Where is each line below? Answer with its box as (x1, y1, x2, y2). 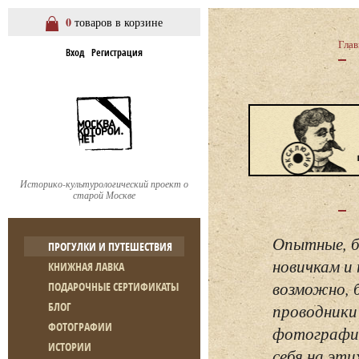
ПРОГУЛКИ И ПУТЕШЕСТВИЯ (48, 239, 172, 254)
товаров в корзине (71, 14, 163, 30)
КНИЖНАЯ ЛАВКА (48, 259, 124, 274)
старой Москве (73, 188, 135, 201)
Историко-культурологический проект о (20, 177, 188, 190)
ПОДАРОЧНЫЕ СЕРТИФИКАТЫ (48, 279, 179, 294)
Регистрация (91, 46, 143, 59)
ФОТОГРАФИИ (48, 319, 112, 334)
